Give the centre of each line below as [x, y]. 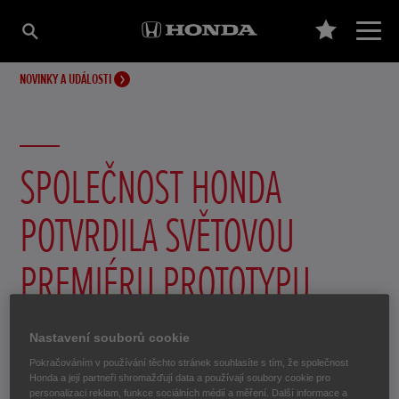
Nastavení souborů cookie [110, 338]
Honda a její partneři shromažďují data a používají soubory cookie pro [180, 378]
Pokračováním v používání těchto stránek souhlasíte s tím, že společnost [189, 363]
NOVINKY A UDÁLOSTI [67, 79]
